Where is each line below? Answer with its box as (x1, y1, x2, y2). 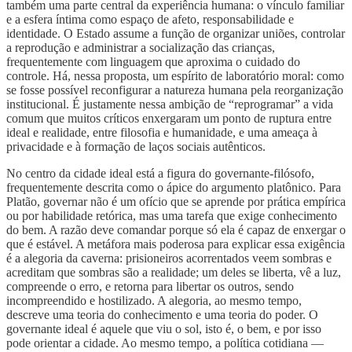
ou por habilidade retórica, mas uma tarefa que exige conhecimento (6, 208, 337, 222)
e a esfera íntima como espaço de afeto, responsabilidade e (6, 12, 294, 26)
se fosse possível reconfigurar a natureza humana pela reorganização (6, 82, 343, 97)
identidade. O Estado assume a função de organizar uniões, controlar (6, 26, 345, 40)
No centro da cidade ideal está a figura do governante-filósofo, (6, 166, 314, 180)
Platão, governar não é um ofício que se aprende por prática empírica (6, 194, 346, 208)
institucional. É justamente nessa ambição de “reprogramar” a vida (6, 97, 333, 111)
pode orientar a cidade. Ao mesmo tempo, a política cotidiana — (6, 335, 324, 350)
